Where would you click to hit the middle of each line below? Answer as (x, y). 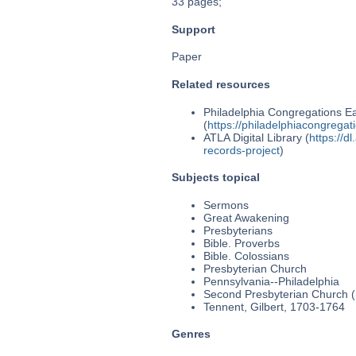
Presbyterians (238, 230)
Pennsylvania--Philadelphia (271, 281)
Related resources (221, 84)
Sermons (226, 205)
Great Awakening (246, 217)
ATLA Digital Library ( (256, 137)
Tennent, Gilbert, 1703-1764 (274, 306)
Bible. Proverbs (241, 243)
